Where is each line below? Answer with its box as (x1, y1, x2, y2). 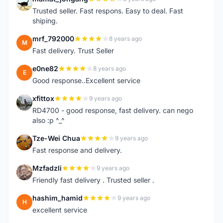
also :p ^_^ (32, 116, 65, 124)
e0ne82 (32, 64, 58, 73)
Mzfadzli (32, 164, 62, 172)
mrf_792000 (32, 34, 74, 43)
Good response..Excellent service (32, 76, 140, 85)
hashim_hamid (32, 194, 83, 202)
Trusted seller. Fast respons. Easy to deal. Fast (32, 6, 183, 15)
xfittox (32, 94, 54, 103)
